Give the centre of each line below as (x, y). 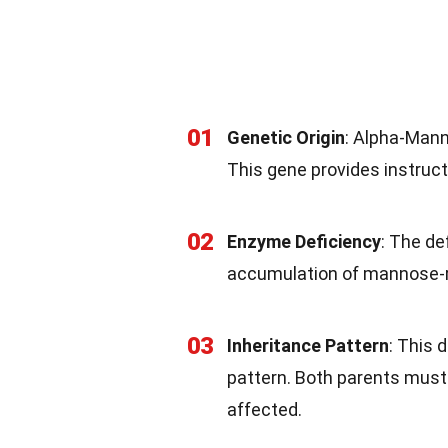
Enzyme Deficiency (304, 241)
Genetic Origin (286, 137)
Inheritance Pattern (308, 345)
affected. (264, 409)
